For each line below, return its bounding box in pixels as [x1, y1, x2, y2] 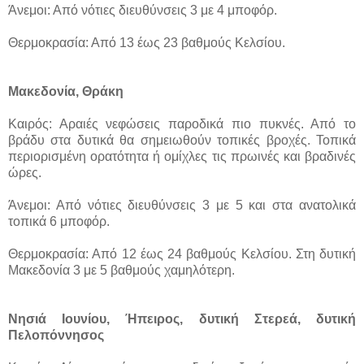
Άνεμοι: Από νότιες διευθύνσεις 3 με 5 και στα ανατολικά [8, 197, 356, 212]
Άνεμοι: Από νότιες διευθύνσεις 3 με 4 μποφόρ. [8, 2, 277, 17]
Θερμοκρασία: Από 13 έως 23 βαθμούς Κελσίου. [8, 35, 285, 50]
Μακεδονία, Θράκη [8, 84, 123, 98]
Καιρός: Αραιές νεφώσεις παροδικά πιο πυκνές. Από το [8, 116, 356, 131]
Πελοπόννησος [8, 327, 104, 342]
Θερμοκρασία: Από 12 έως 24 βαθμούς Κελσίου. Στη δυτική [8, 246, 356, 261]
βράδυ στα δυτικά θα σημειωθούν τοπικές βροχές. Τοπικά [8, 132, 356, 147]
